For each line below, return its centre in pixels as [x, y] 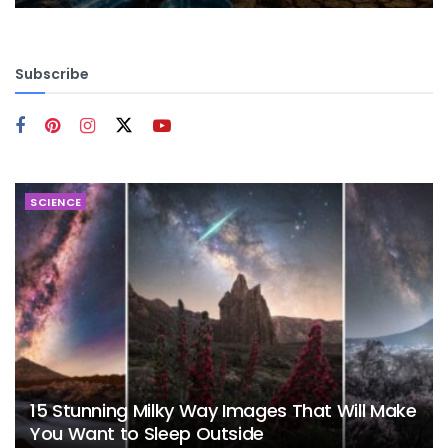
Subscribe [52, 74]
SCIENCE [56, 202]
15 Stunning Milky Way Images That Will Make [223, 411]
